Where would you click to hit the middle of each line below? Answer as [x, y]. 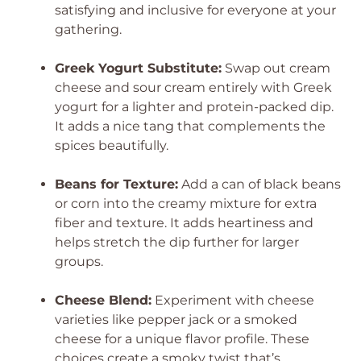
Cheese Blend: [103, 300]
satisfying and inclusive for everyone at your [195, 10]
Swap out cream [276, 68]
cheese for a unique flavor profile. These [182, 339]
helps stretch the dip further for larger [177, 242]
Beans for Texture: [116, 184]
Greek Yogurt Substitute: [138, 68]
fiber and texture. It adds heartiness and [184, 223]
